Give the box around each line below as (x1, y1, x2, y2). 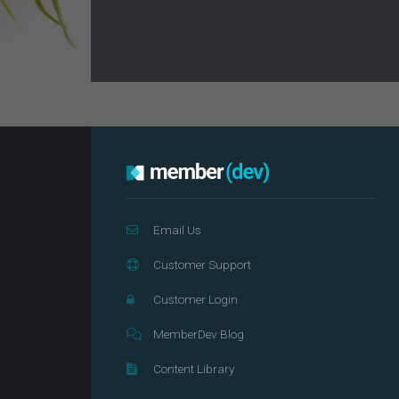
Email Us (153, 223, 201, 237)
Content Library (153, 362, 234, 376)
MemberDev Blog (153, 327, 244, 341)
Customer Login (153, 292, 238, 306)
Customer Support (153, 257, 251, 272)
